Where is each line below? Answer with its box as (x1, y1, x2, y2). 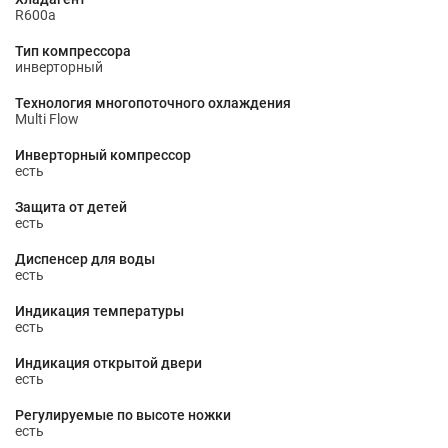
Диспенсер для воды (15, 251, 155, 267)
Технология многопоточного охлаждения (15, 95, 291, 111)
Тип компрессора (15, 43, 131, 59)
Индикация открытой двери (15, 355, 202, 371)
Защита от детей (15, 199, 127, 215)
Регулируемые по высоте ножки (15, 407, 231, 423)
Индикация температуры (15, 303, 184, 319)
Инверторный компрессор (15, 147, 191, 163)
